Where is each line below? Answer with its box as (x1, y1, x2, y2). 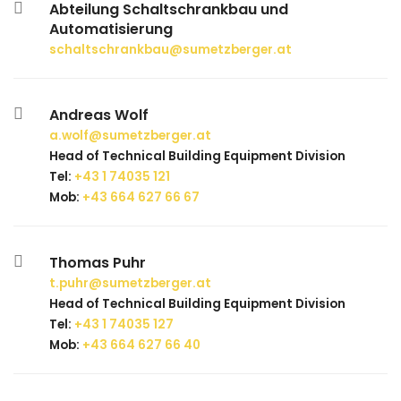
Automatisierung (49, 19, 173, 40)
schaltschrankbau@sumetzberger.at (49, 41, 292, 59)
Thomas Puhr (49, 252, 146, 274)
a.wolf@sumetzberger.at (49, 127, 211, 145)
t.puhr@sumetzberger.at (49, 275, 211, 293)
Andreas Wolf (49, 105, 149, 126)
